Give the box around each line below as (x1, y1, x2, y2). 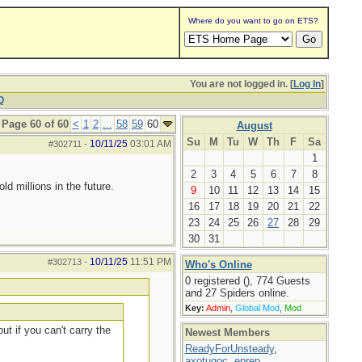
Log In (293, 78, 321, 90)
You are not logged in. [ (189, 78, 293, 90)
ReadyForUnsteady (184, 343, 274, 355)
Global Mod (234, 303, 280, 313)
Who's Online (184, 259, 252, 271)
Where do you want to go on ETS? (188, 16, 318, 25)
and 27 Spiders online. (184, 287, 289, 299)
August (236, 120, 272, 132)
